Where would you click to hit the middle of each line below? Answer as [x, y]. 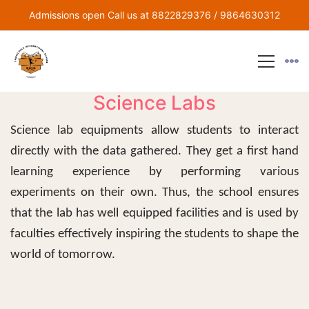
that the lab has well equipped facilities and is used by [154, 213]
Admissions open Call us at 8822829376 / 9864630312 [154, 15]
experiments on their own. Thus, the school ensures [154, 193]
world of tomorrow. [63, 255]
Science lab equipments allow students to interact [154, 131]
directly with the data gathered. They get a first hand [154, 151]
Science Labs [154, 103]
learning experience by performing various [154, 172]
